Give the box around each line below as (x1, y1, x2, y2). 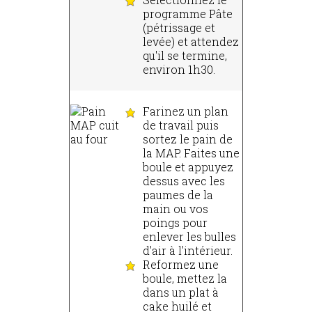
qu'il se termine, (143, 48, 227, 63)
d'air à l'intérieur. (143, 243, 233, 258)
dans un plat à (143, 285, 219, 300)
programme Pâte (143, 6, 233, 22)
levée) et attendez (143, 34, 239, 49)
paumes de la (143, 187, 213, 203)
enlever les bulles (143, 229, 236, 244)
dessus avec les (143, 173, 225, 189)
